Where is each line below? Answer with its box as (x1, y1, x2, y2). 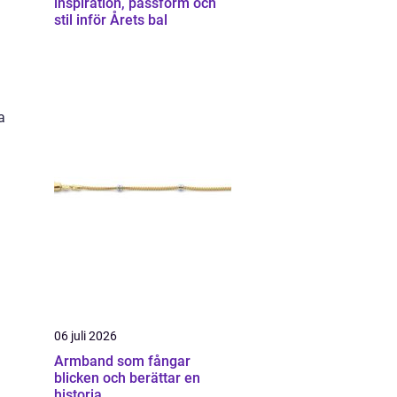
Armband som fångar (54, 353, 191, 370)
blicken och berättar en (54, 370, 200, 386)
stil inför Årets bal (54, 12, 167, 28)
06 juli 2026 (54, 329, 117, 343)
